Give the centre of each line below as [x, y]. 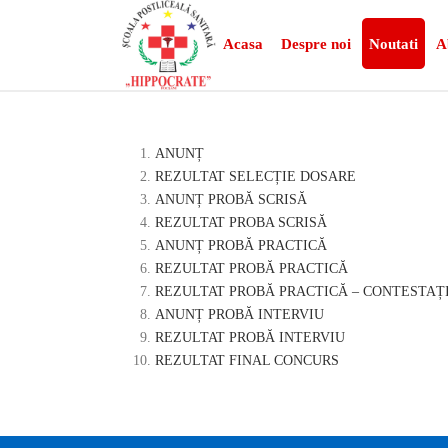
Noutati [394, 44]
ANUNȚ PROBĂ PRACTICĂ [240, 245]
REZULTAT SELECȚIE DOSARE [255, 176]
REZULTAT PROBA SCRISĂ [240, 222]
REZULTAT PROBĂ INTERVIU [249, 337]
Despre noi [316, 44]
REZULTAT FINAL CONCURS [246, 360]
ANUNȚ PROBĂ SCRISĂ [230, 199]
